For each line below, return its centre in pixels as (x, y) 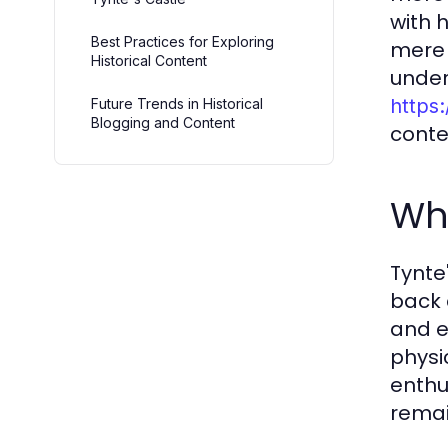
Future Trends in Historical (177, 103)
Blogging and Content (163, 122)
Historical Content (149, 60)
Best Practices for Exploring (182, 41)
